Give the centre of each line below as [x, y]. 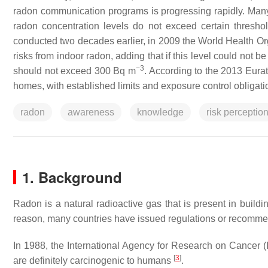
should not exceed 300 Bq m [74, 71]
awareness [91, 112]
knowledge [160, 112]
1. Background [72, 177]
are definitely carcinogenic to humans [93, 261]
